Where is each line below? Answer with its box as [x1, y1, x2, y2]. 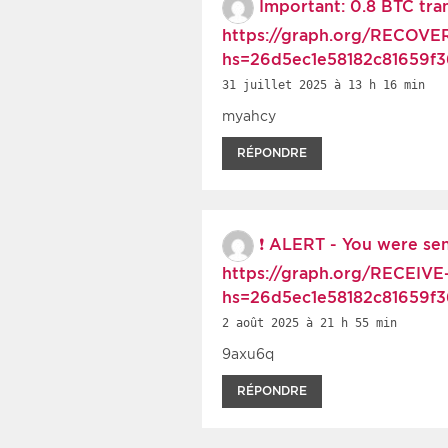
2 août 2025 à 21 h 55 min [222, 315, 397, 330]
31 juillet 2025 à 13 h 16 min [222, 77, 425, 92]
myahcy [222, 107, 276, 124]
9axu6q [222, 345, 274, 362]
